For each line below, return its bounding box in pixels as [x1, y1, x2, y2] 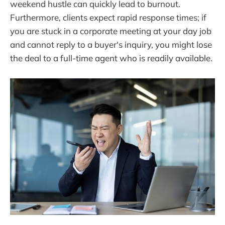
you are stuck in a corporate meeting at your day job [10, 25, 211, 36]
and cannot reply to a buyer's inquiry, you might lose [10, 39, 212, 50]
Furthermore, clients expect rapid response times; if [10, 12, 206, 23]
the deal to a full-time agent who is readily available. [10, 52, 212, 63]
